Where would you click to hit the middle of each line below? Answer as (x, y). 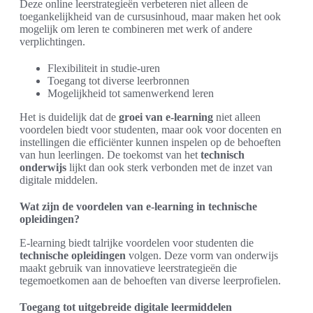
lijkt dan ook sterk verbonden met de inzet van (169, 167)
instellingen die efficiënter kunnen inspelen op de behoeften (150, 142)
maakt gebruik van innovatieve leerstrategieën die (128, 268)
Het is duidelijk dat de (69, 117)
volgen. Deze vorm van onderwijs (202, 255)
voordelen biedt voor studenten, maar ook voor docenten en (151, 130)
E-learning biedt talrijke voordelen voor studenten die (137, 243)
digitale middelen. (59, 180)
